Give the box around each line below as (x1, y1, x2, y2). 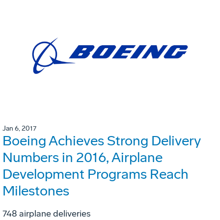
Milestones (2, 182, 69, 199)
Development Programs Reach (2, 165, 189, 182)
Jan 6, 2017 (2, 124, 36, 133)
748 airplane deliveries (2, 208, 90, 219)
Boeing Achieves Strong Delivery (2, 132, 201, 149)
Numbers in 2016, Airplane (2, 149, 163, 165)
